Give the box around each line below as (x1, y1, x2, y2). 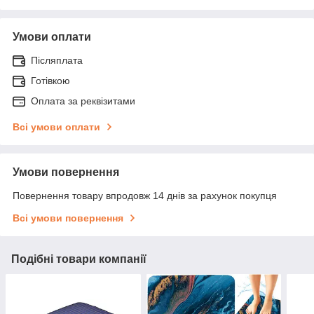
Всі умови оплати (13, 121, 100, 132)
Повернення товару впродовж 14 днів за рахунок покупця (13, 189, 277, 201)
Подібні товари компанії (11, 252, 146, 265)
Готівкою (31, 74, 70, 86)
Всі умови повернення (13, 212, 123, 224)
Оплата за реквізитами (31, 95, 135, 107)
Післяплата (31, 54, 83, 66)
